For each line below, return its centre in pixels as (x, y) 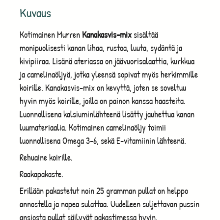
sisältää (145, 34)
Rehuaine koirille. (46, 157)
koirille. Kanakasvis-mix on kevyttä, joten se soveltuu (103, 87)
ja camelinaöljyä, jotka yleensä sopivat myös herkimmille (109, 74)
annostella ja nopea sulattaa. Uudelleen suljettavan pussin (110, 204)
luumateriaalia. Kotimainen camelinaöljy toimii (93, 127)
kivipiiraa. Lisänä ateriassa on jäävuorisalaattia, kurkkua (107, 61)
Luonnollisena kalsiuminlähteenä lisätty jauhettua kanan (107, 114)
